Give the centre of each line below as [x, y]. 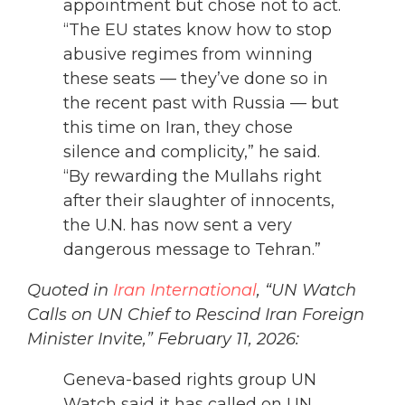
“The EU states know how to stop [198, 30]
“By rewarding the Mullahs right [193, 177]
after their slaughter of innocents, [199, 201]
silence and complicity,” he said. [192, 152]
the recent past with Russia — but [201, 104]
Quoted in [70, 291]
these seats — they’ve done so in [196, 79]
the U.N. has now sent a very [178, 226]
